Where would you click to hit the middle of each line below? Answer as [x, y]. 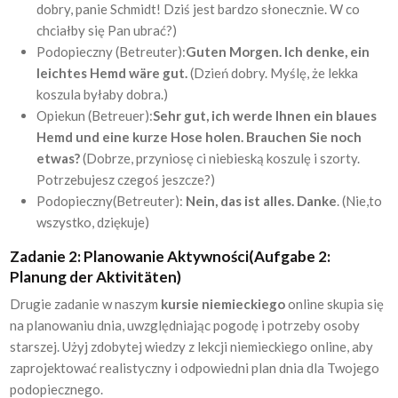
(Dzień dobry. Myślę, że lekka [273, 72]
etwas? [59, 158]
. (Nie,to [360, 200]
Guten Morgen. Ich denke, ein [278, 51]
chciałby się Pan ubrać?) [107, 30]
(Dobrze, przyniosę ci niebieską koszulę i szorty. [220, 158]
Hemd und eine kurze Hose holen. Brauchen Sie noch [199, 136]
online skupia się [335, 304]
